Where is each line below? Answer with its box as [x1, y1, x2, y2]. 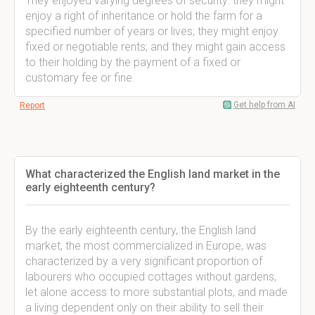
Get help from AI [233, 100, 295, 110]
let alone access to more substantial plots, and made [25, 285, 288, 299]
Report [20, 101, 45, 110]
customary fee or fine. [25, 71, 135, 84]
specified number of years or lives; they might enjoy [25, 25, 278, 38]
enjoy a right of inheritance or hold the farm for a [25, 9, 262, 22]
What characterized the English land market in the [25, 167, 280, 181]
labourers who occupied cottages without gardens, [25, 270, 276, 283]
